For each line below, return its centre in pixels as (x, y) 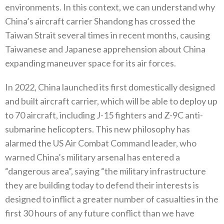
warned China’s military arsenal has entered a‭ (92, 157)
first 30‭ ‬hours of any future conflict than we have (100, 213)
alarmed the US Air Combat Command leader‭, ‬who (101, 143)
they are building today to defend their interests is (102, 185)
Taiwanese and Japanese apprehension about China (105, 49)
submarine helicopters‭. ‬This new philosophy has (97, 129)
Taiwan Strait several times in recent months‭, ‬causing (107, 35)
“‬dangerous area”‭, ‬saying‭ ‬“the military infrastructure (105, 171)
